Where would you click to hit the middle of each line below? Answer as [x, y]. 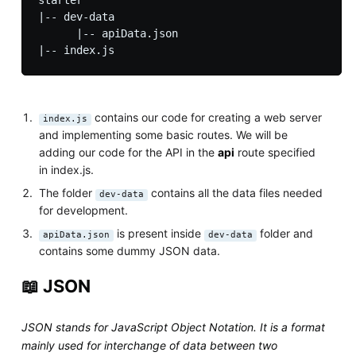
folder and [285, 233]
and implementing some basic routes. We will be [164, 134]
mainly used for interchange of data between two [149, 346]
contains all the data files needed [236, 192]
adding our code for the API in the [129, 152]
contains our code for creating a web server [207, 117]
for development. [84, 210]
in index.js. [67, 169]
